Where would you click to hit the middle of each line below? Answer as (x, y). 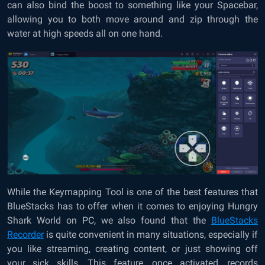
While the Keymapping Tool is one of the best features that (132, 192)
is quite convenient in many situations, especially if (151, 234)
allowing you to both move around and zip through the (132, 19)
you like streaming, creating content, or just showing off (132, 248)
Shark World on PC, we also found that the (109, 220)
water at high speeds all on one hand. (85, 33)
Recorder (25, 234)
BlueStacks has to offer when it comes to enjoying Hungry (132, 206)
